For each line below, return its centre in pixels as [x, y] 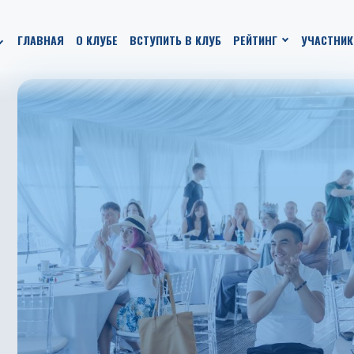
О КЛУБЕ [97, 40]
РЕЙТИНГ [255, 40]
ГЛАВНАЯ [41, 40]
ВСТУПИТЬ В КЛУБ [175, 40]
